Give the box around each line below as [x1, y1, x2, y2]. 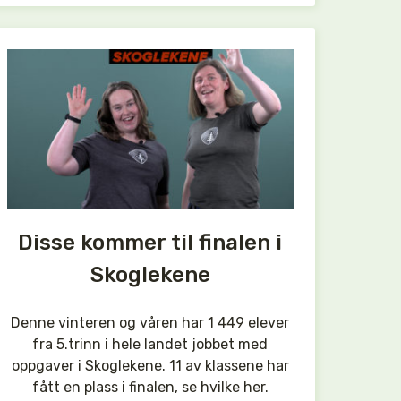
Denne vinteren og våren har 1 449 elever [11, 313, 290, 331]
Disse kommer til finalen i [18, 229, 283, 255]
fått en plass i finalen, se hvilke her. [31, 378, 269, 396]
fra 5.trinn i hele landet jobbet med [32, 335, 269, 353]
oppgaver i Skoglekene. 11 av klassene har [11, 356, 289, 374]
